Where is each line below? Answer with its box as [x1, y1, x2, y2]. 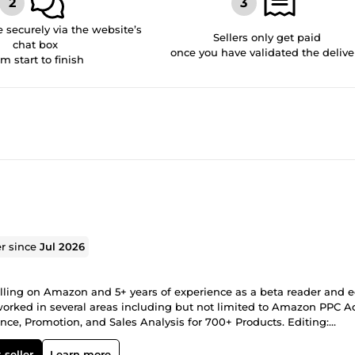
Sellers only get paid [212, 30, 321, 44]
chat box [12, 38, 58, 51]
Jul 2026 [40, 239, 86, 253]
